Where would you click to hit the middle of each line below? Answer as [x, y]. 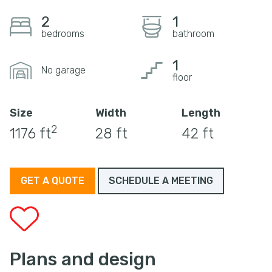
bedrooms [63, 33]
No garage [63, 70]
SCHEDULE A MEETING [161, 180]
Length [201, 113]
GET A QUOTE [53, 180]
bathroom [193, 33]
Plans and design [83, 259]
